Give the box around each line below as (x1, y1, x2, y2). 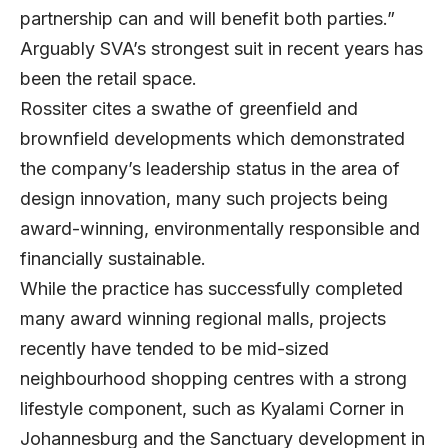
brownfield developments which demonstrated (20, 128, 405, 150)
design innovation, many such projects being (20, 188, 388, 210)
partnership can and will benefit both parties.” (20, 8, 395, 30)
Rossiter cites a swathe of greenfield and (20, 98, 358, 120)
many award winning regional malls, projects (20, 308, 386, 330)
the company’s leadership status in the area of (20, 158, 400, 180)
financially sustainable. (20, 248, 206, 270)
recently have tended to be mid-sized (20, 338, 329, 360)
